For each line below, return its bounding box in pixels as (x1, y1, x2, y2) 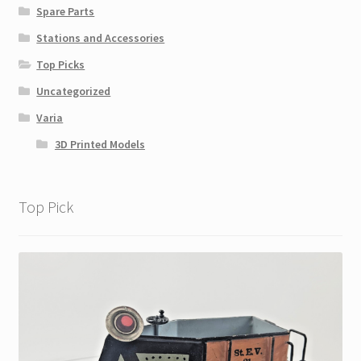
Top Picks (36, 56, 85, 72)
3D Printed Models (54, 136, 145, 151)
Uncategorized (36, 83, 111, 98)
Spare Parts (36, 3, 95, 19)
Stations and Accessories (36, 30, 165, 45)
